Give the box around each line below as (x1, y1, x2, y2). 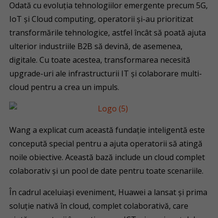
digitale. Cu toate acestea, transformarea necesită (9, 54, 191, 65)
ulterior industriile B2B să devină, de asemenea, (9, 41, 183, 52)
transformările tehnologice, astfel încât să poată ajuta (9, 27, 206, 38)
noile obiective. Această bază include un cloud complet (9, 152, 205, 163)
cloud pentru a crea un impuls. (9, 82, 120, 92)
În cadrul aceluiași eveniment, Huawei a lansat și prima (9, 187, 208, 198)
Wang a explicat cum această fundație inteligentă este (9, 125, 205, 135)
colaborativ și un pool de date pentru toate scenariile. (9, 165, 204, 176)
